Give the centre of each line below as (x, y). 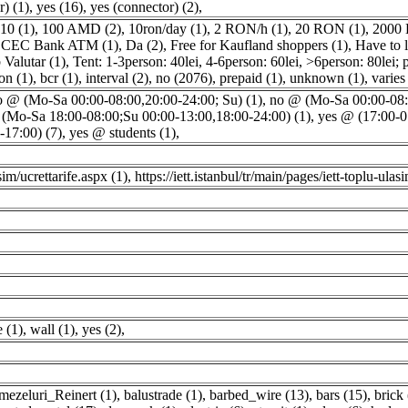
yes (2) (102, 329)
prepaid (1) (251, 78)
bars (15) (342, 395)
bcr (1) (59, 78)
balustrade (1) (163, 395)
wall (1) (52, 329)
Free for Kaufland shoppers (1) (259, 45)
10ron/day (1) (168, 29)
